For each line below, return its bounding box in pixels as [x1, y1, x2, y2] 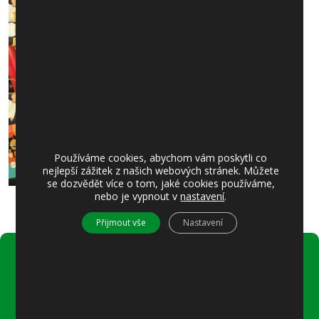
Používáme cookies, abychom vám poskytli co [54, 150, 268, 164]
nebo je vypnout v [95, 189, 181, 203]
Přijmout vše [95, 216, 146, 229]
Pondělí [33, 288, 70, 303]
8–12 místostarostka [33, 303, 129, 318]
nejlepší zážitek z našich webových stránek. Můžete [42, 163, 279, 177]
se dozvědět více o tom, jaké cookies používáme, [46, 176, 275, 190]
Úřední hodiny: [26, 267, 109, 283]
